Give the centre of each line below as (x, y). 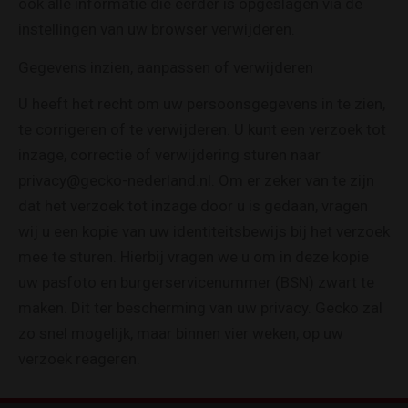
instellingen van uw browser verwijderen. (157, 30)
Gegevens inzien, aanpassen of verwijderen (166, 68)
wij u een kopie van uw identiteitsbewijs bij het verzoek (204, 232)
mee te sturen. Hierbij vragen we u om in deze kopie (194, 257)
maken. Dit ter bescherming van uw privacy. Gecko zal (200, 308)
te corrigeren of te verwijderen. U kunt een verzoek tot (202, 130)
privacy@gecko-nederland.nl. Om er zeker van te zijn (196, 181)
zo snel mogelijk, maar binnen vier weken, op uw (181, 334)
